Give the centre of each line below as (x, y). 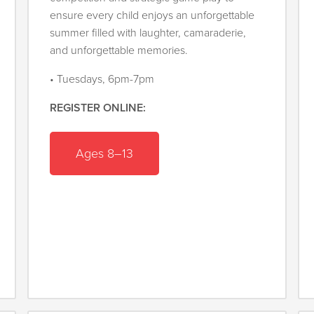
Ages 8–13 (105, 153)
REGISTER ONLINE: (98, 108)
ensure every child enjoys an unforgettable (152, 16)
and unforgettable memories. (121, 51)
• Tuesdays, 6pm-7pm (102, 80)
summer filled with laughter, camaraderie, (148, 33)
